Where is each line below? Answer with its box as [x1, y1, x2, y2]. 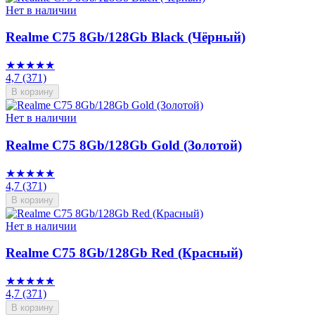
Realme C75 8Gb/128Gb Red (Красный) [6, 245, 243, 261]
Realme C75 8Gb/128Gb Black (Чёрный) [6, 30, 245, 45]
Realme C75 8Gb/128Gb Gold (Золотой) [6, 137, 242, 153]
